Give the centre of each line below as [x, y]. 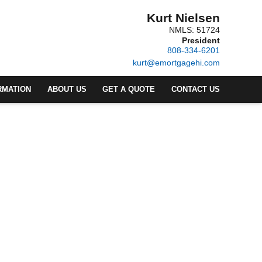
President [201, 40]
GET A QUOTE [129, 89]
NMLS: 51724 [194, 30]
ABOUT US [67, 89]
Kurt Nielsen [183, 18]
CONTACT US [196, 89]
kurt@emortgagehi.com [176, 62]
